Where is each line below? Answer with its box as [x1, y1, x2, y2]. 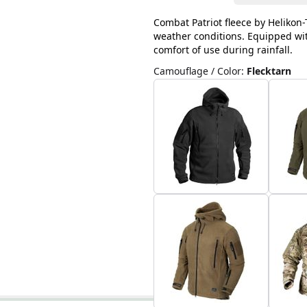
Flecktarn [246, 64, 291, 77]
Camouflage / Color [153, 64, 241, 77]
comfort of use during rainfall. [153, 43, 293, 56]
